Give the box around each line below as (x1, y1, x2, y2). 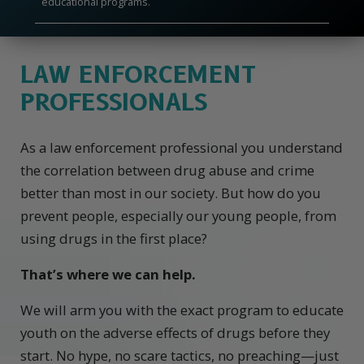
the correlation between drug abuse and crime (20, 161, 314, 180)
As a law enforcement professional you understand (20, 138, 343, 158)
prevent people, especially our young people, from (20, 206, 336, 226)
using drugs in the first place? (20, 229, 207, 249)
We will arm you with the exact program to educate (20, 301, 344, 320)
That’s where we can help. (20, 265, 196, 284)
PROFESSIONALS (20, 88, 207, 117)
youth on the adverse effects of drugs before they (20, 323, 330, 343)
